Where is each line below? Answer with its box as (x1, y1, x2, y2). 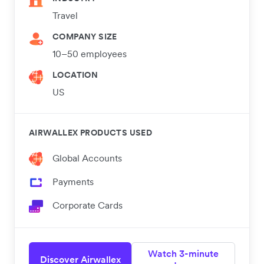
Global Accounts (52, 151, 122, 164)
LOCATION (52, 69, 98, 80)
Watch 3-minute (148, 247, 219, 259)
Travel (52, 9, 78, 21)
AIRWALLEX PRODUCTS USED (29, 127, 153, 138)
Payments (52, 175, 94, 187)
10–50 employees (52, 47, 127, 60)
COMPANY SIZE (52, 31, 117, 42)
